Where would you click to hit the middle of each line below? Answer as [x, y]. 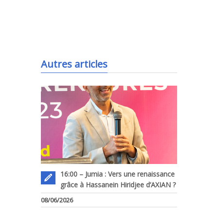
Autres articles [74, 64]
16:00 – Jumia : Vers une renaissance [118, 174]
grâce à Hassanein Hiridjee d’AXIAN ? [118, 185]
